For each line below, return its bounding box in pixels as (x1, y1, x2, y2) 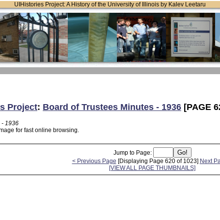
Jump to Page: (113, 149, 153, 156)
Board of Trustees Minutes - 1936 (43, 102, 181, 112)
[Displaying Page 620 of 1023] (116, 157, 200, 165)
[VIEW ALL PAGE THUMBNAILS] (109, 164, 195, 171)
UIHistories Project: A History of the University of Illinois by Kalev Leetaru (14, 1, 206, 8)
